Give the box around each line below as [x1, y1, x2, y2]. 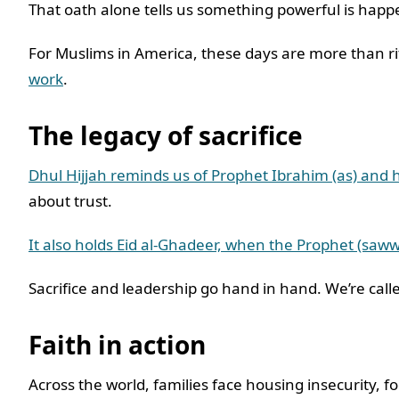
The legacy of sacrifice [28, 118, 303, 153]
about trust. [28, 191, 116, 212]
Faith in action [28, 328, 206, 362]
